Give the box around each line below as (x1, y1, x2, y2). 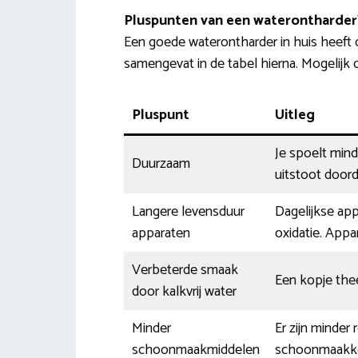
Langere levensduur (131, 199, 245, 224)
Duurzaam (131, 151, 190, 176)
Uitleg (274, 102, 315, 127)
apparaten (131, 221, 190, 245)
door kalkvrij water (131, 279, 237, 304)
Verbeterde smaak (131, 257, 238, 282)
